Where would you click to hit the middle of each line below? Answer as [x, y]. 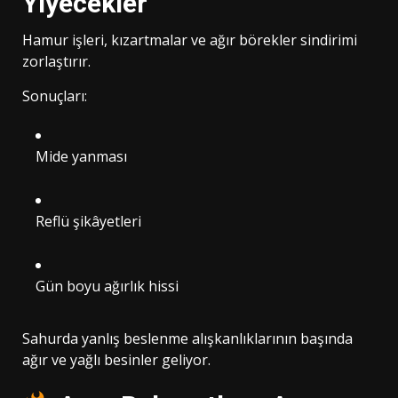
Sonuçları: [55, 96]
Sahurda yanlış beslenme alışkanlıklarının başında [187, 338]
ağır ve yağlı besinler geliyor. [116, 359]
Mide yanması [81, 156]
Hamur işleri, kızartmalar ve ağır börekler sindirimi [190, 40]
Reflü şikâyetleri [88, 221]
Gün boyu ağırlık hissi [107, 286]
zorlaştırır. [56, 61]
